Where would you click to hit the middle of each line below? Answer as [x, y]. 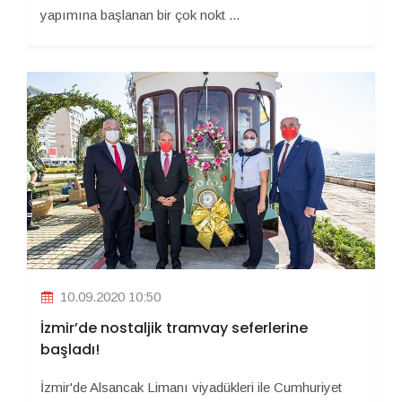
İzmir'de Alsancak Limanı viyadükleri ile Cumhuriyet [191, 387]
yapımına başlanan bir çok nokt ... [140, 15]
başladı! [70, 349]
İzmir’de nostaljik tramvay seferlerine [174, 328]
